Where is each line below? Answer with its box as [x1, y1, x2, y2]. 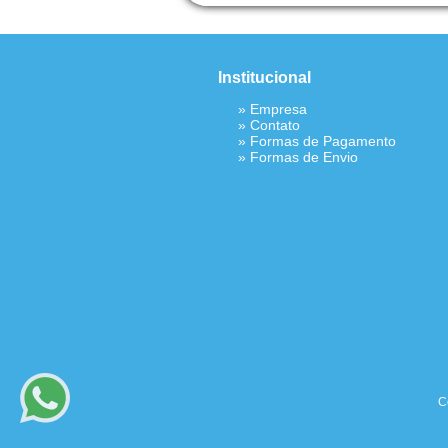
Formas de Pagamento [250, 133, 396, 149]
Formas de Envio [250, 149, 358, 165]
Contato [250, 117, 300, 133]
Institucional [218, 69, 311, 86]
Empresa [250, 101, 307, 117]
